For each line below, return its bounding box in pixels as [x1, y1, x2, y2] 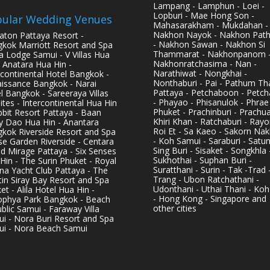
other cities [152, 202, 196, 214]
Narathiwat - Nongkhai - [152, 67, 247, 79]
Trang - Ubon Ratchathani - [152, 173, 259, 185]
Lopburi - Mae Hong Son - [152, 9, 254, 21]
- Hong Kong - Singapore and [152, 192, 266, 204]
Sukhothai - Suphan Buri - [152, 154, 252, 166]
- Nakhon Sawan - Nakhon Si [152, 38, 265, 50]
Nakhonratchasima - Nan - [152, 57, 257, 69]
